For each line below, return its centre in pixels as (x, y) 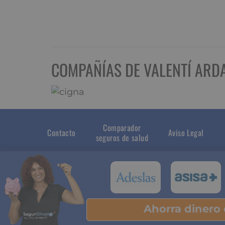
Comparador (122, 128)
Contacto (62, 133)
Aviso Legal (186, 133)
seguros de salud (122, 138)
